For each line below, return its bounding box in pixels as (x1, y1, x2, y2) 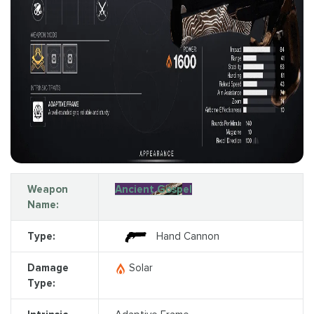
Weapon (27, 182, 68, 196)
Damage (27, 261, 69, 274)
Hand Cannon (156, 229, 219, 243)
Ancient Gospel (114, 182, 192, 196)
